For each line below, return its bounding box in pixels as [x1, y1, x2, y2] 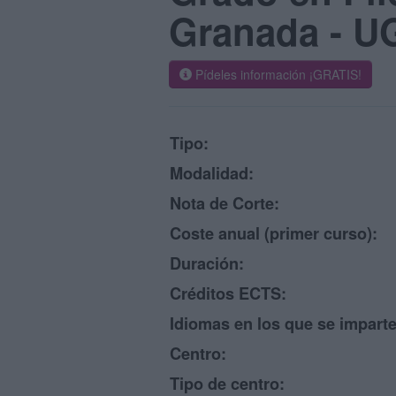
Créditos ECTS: [170, 282, 286, 305]
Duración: [170, 252, 244, 275]
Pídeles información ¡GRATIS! [192, 65, 362, 83]
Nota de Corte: [170, 192, 279, 215]
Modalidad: [170, 162, 254, 185]
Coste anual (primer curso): [170, 222, 377, 245]
